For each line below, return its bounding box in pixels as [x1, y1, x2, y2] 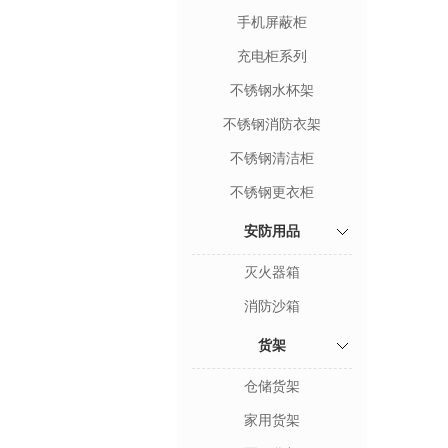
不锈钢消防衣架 [223, 116, 321, 132]
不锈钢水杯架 [230, 82, 314, 98]
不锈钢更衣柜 [230, 184, 314, 200]
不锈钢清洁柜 [230, 150, 314, 166]
